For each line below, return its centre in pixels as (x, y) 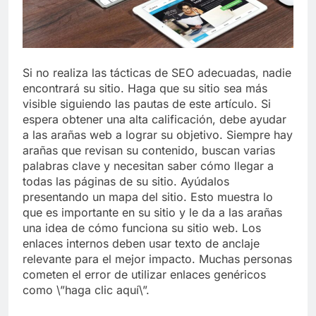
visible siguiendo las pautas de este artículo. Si (147, 103)
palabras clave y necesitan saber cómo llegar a (148, 165)
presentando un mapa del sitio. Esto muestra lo (148, 196)
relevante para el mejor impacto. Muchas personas (157, 259)
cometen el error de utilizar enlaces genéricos (144, 274)
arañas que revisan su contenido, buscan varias (149, 150)
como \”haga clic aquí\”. (86, 290)
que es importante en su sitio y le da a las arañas (152, 212)
